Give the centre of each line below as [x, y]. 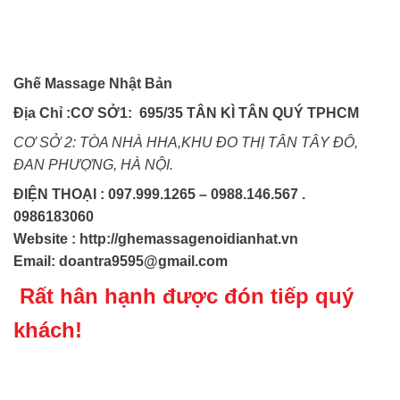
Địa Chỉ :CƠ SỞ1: [76, 113]
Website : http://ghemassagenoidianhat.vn [156, 239]
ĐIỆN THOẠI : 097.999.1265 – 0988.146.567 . [159, 195]
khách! [48, 330]
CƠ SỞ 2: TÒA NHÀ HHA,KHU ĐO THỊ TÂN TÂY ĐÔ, [186, 143]
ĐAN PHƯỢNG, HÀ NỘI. [93, 165]
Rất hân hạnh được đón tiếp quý [183, 296]
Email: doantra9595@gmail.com [124, 262]
